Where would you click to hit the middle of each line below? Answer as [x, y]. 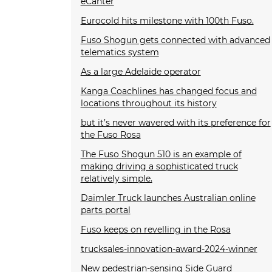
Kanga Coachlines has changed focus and [168, 91]
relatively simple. [116, 178]
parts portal [105, 210]
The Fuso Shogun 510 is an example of [161, 154]
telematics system [120, 52]
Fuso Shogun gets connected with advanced [175, 40]
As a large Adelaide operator [141, 71]
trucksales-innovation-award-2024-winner [169, 249]
